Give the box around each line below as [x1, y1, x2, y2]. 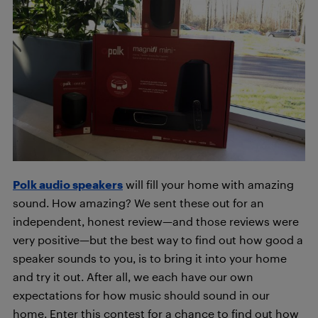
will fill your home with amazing [123, 177, 294, 191]
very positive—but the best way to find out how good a [13, 232, 303, 246]
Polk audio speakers [13, 177, 123, 191]
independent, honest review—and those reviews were [13, 214, 299, 228]
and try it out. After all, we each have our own [13, 269, 253, 283]
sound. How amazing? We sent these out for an [13, 195, 264, 209]
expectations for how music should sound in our [13, 287, 270, 302]
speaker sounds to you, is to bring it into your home [13, 251, 287, 265]
